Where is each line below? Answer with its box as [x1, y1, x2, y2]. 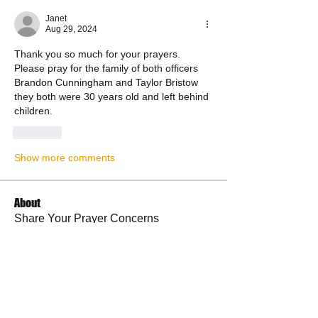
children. [14, 105, 53, 116]
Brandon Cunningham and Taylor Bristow [14, 77, 198, 88]
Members [14, 257, 57, 270]
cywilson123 [40, 278, 103, 290]
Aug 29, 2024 [45, 24, 97, 34]
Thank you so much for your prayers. [14, 48, 180, 60]
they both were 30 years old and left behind [14, 91, 209, 102]
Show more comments [14, 152, 115, 163]
